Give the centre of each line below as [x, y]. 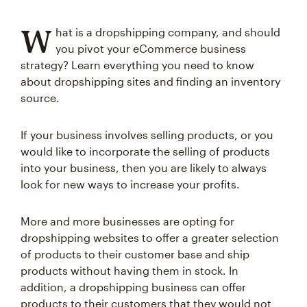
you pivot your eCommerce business [150, 48]
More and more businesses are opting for [127, 221]
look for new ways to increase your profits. [130, 184]
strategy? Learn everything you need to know [137, 65]
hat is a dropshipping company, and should [168, 32]
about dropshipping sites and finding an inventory [150, 81]
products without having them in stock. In [130, 270]
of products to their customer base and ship [135, 254]
